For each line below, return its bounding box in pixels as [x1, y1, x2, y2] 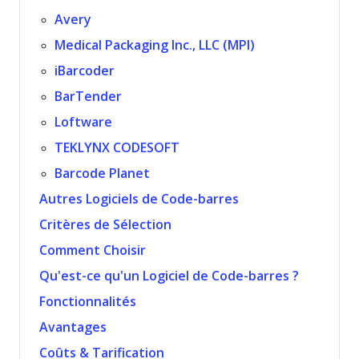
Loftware [54, 115, 113, 129]
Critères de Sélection [39, 218, 171, 232]
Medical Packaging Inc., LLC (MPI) [54, 38, 256, 52]
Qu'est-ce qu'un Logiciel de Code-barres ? [39, 269, 299, 283]
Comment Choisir [39, 244, 146, 257]
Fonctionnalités [39, 295, 136, 309]
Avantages [39, 321, 107, 334]
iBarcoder [54, 64, 115, 78]
